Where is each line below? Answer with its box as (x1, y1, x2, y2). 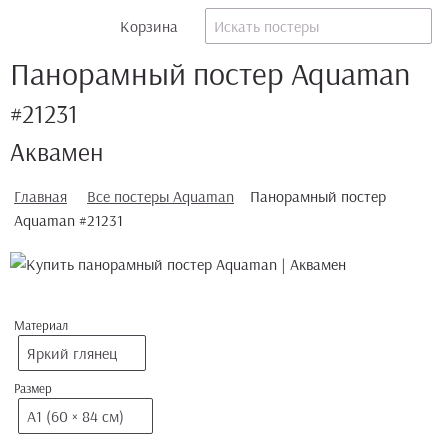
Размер (14, 380, 52, 396)
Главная (14, 186, 67, 206)
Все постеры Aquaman (87, 186, 234, 206)
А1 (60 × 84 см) (27, 406, 124, 426)
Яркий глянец (27, 343, 117, 363)
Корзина (120, 16, 179, 36)
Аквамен (10, 135, 103, 168)
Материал (14, 317, 68, 333)
